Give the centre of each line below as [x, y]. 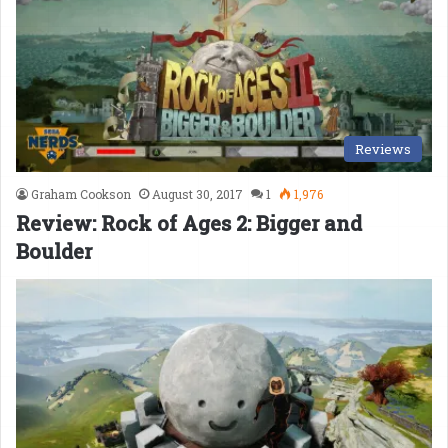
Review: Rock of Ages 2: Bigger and [189, 222]
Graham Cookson [81, 193]
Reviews [383, 148]
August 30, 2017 [197, 193]
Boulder [54, 250]
